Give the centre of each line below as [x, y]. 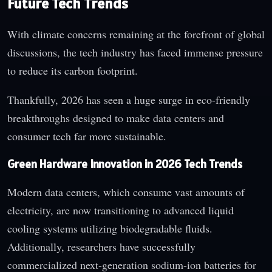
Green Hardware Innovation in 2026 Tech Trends [125, 164]
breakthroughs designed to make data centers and [116, 118]
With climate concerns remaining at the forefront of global [136, 34]
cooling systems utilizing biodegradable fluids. [110, 228]
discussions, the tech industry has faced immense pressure [135, 53]
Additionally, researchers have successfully [101, 246]
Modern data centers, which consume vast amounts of [126, 192]
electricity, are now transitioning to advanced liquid [121, 210]
